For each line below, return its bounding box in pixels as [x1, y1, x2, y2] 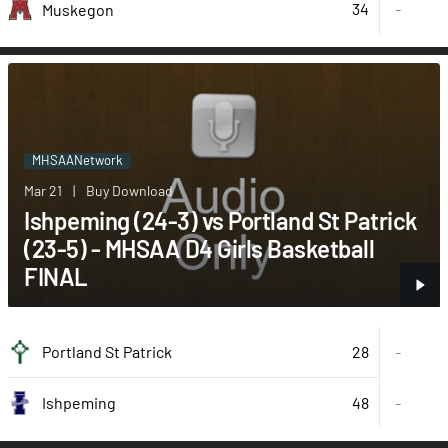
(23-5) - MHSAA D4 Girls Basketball [24, 233, 374, 263]
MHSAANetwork [32, 151, 123, 168]
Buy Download [86, 181, 173, 199]
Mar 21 [24, 181, 62, 199]
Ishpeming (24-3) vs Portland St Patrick [24, 205, 418, 235]
